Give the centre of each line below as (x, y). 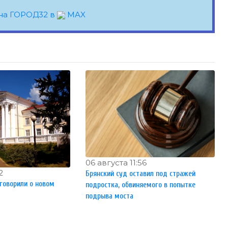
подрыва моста (109, 196)
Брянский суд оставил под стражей (140, 174)
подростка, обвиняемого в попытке (140, 185)
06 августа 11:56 (116, 162)
